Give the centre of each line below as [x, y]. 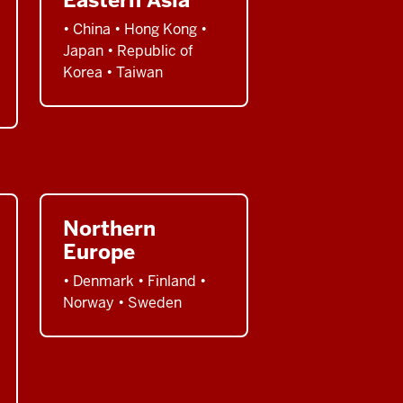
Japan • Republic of [128, 50]
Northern [109, 228]
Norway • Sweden [122, 302]
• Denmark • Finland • [134, 281]
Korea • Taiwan [113, 72]
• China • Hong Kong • [135, 29]
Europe [99, 251]
